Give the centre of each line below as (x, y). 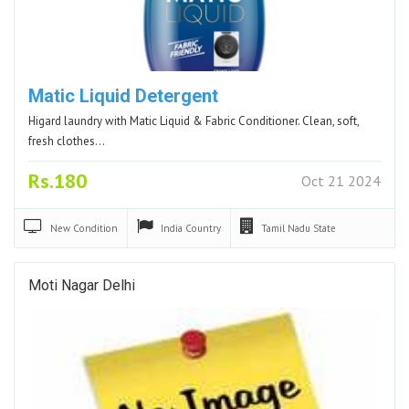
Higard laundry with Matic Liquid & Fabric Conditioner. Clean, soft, (194, 121)
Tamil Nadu (287, 228)
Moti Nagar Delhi (82, 285)
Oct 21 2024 (341, 180)
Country (203, 228)
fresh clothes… (67, 141)
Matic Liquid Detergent (123, 95)
